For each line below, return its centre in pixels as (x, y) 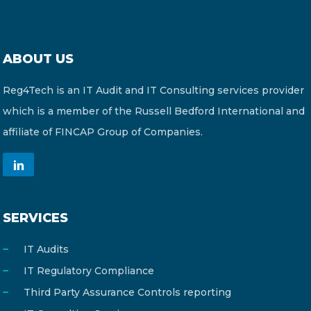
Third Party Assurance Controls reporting (127, 292)
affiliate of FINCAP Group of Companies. (103, 132)
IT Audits (46, 249)
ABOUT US (38, 59)
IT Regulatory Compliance (89, 271)
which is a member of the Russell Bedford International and (154, 111)
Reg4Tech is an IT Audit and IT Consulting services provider (153, 90)
